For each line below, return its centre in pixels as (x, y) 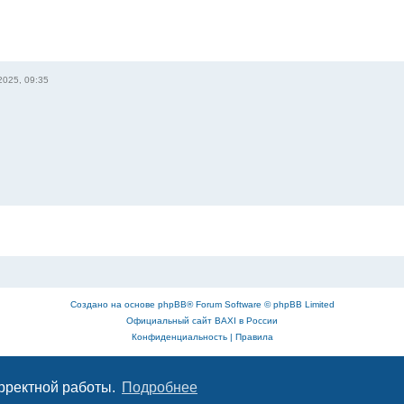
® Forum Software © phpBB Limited (260, 304)
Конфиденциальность (179, 336)
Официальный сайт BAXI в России (202, 320)
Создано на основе (114, 304)
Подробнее (159, 388)
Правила (254, 336)
